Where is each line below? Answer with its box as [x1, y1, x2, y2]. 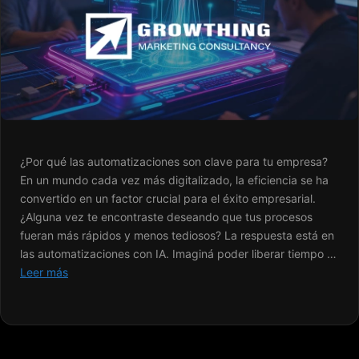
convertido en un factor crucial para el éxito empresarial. [20, 192, 316, 206]
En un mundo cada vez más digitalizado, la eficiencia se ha [20, 173, 329, 188]
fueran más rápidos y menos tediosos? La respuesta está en [20, 228, 334, 243]
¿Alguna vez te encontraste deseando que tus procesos [20, 210, 313, 224]
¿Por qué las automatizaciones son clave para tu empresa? [20, 155, 328, 169]
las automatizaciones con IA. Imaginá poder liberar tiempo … [20, 247, 337, 261]
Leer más [20, 265, 68, 280]
